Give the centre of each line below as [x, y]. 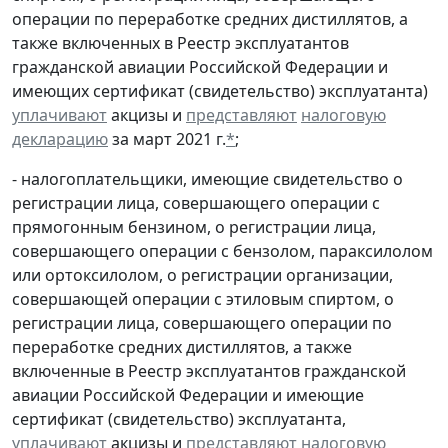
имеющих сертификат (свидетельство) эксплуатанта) [220, 91]
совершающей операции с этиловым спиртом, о [203, 299]
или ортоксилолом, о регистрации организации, [202, 275]
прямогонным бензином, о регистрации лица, [194, 227]
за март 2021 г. [167, 139]
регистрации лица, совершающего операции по [202, 323]
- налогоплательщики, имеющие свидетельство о [207, 179]
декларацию [60, 139]
